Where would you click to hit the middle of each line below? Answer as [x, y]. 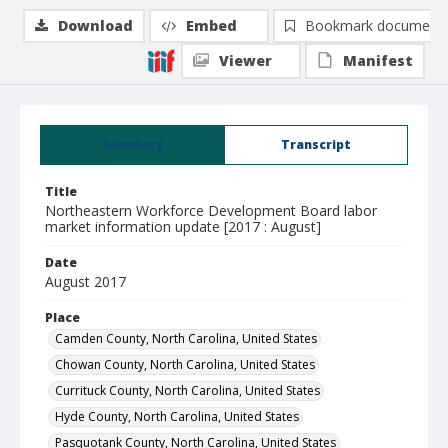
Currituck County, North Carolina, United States [187, 390]
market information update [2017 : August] [183, 226]
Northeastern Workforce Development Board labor [211, 210]
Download [95, 25]
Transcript [316, 144]
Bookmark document [374, 25]
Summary [132, 144]
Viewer [245, 60]
